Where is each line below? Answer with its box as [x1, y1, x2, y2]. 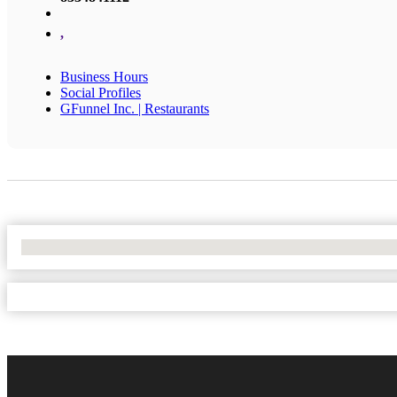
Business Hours [60, 68, 148, 84]
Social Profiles [60, 84, 141, 100]
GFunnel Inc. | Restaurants [60, 100, 209, 116]
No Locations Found [21, 238, 137, 254]
